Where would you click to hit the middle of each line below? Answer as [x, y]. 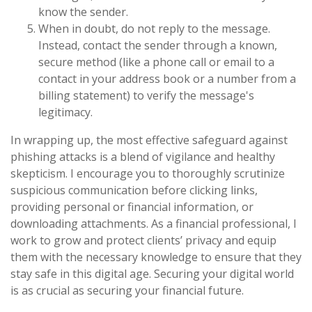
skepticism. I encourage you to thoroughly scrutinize [148, 174]
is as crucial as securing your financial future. [127, 291]
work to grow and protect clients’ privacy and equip [143, 241]
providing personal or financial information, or [132, 207]
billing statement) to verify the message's [146, 96]
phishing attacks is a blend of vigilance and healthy [143, 157]
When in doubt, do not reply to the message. [154, 29]
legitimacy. [65, 112]
